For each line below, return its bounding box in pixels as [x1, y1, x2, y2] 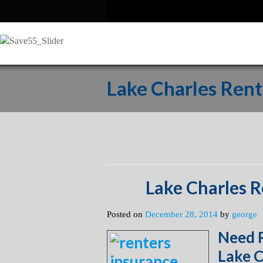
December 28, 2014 [145, 210, 218, 219]
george [232, 210, 257, 219]
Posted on [107, 210, 145, 219]
